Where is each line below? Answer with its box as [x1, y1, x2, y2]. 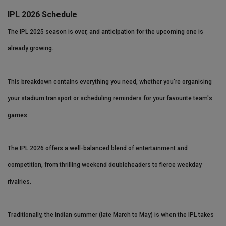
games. [8, 111, 29, 119]
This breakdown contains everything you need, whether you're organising [8, 78, 212, 86]
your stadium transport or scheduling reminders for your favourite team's [8, 95, 212, 102]
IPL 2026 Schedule [8, 10, 77, 20]
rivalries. [8, 178, 31, 186]
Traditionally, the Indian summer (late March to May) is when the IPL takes [8, 211, 214, 219]
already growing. [8, 45, 53, 52]
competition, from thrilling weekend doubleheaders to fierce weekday [8, 161, 202, 169]
